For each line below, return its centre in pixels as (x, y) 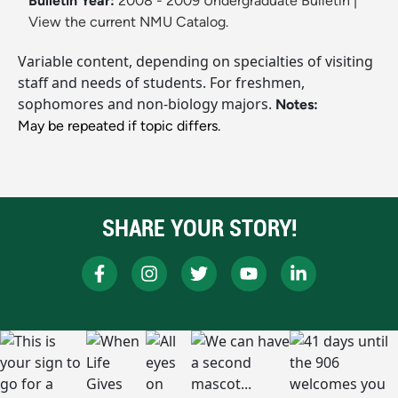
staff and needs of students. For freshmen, (161, 83)
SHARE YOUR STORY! (199, 228)
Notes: (297, 105)
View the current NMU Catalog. (128, 22)
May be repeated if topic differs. (119, 126)
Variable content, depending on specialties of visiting (195, 62)
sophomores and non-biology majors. (147, 104)
